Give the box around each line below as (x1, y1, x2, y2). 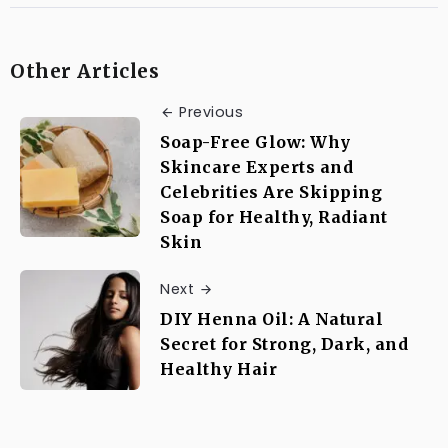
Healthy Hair (160, 359, 277, 380)
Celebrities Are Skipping (160, 181, 382, 202)
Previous (179, 101, 243, 122)
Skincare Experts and (160, 156, 353, 177)
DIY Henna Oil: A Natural (160, 309, 383, 330)
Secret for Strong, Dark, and (160, 334, 408, 355)
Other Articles (10, 58, 159, 83)
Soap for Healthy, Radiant (160, 206, 388, 227)
